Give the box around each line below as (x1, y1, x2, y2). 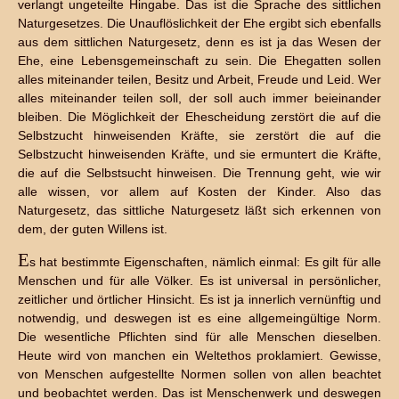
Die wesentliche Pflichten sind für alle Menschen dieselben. (18, 330, 381, 344)
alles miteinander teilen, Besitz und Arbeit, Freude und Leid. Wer (18, 72, 381, 86)
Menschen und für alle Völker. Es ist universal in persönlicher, (18, 273, 381, 288)
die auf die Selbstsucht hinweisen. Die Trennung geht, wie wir (18, 166, 381, 180)
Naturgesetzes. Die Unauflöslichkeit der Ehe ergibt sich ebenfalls (18, 16, 381, 30)
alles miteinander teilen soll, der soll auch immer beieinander (18, 91, 381, 105)
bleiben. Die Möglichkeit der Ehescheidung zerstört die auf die (18, 110, 381, 124)
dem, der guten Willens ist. (18, 222, 167, 236)
